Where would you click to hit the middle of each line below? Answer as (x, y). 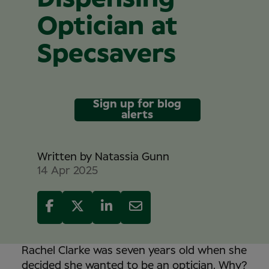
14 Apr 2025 (68, 171)
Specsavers (107, 54)
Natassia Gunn (132, 157)
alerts (137, 115)
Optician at (107, 27)
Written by (65, 157)
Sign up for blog (137, 104)
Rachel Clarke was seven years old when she (134, 251)
